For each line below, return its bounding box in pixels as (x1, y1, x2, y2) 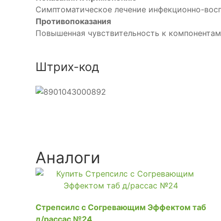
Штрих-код (36, 60, 99, 74)
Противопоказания (36, 16, 111, 26)
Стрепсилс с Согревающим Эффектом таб (36, 202, 206, 212)
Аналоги (36, 147, 100, 167)
